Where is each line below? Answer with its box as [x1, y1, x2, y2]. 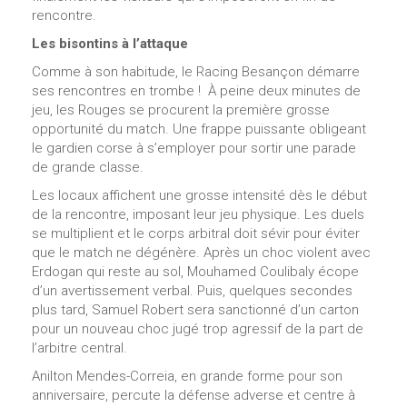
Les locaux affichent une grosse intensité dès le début [32, 186, 367, 203]
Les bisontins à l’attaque [32, 35, 188, 52]
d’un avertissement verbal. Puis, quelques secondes [32, 282, 352, 299]
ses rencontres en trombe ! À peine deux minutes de [32, 82, 361, 99]
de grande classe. [32, 158, 144, 175]
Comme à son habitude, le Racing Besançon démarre [32, 63, 360, 80]
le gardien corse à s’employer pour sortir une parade [32, 139, 356, 156]
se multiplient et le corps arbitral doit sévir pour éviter [32, 224, 360, 242]
